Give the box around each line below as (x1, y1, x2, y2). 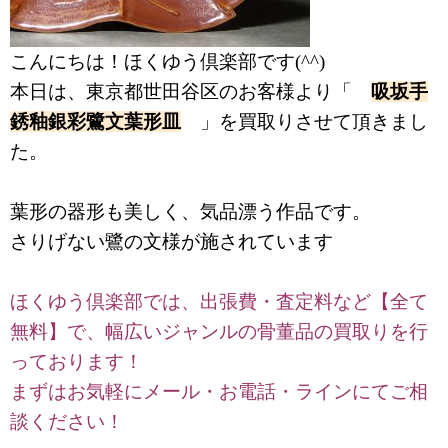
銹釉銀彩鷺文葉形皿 (10, 110, 181, 132)
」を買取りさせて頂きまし (181, 110, 428, 132)
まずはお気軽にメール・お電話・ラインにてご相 (10, 380, 428, 402)
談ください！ (10, 410, 129, 432)
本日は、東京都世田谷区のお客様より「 (10, 80, 371, 102)
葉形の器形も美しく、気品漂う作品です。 (10, 200, 371, 222)
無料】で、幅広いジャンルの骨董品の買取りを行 (10, 320, 428, 342)
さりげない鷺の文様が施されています (10, 230, 333, 252)
